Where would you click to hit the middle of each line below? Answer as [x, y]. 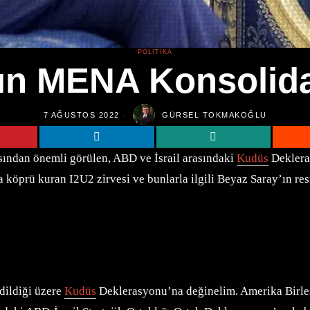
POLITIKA [155, 52]
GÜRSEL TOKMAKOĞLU [215, 115]
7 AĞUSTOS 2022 [81, 115]
